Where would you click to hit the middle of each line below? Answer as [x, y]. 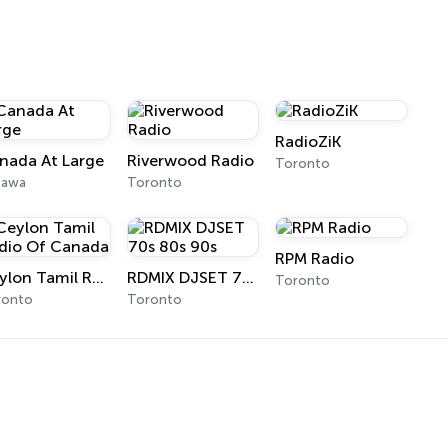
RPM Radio [315, 258]
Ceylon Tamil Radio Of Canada [98, 277]
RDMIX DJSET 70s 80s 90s [247, 277]
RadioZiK [308, 141]
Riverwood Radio [190, 160]
